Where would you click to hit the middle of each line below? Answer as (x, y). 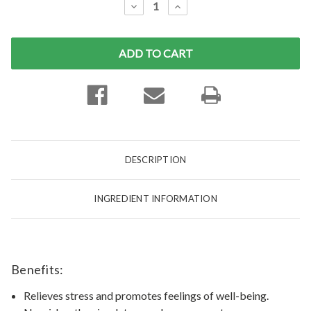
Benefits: (37, 269)
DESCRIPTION (155, 159)
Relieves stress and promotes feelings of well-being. (146, 295)
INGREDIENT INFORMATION (155, 198)
